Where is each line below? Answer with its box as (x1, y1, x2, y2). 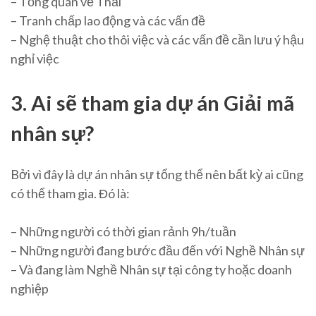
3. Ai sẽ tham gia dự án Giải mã (11, 90, 294, 115)
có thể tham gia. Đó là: (11, 185, 130, 201)
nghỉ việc (11, 50, 59, 66)
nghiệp (11, 280, 49, 296)
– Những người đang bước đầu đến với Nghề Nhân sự (11, 242, 305, 258)
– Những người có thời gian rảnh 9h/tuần (11, 223, 236, 239)
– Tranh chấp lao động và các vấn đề (11, 12, 205, 28)
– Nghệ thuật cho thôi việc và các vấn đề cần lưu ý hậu (11, 31, 304, 47)
